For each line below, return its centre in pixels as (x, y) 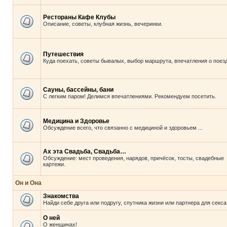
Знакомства (61, 196)
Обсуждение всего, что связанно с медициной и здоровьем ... (123, 128)
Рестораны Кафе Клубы (79, 17)
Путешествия (63, 54)
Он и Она (28, 183)
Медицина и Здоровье (76, 121)
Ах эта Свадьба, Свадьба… (85, 152)
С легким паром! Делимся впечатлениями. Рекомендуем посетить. (130, 96)
